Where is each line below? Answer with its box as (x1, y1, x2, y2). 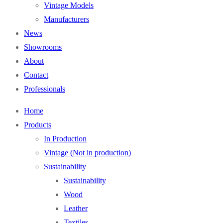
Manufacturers (44, 15, 89, 24)
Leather (64, 204, 88, 213)
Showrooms (24, 43, 62, 52)
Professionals (24, 85, 65, 94)
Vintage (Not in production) (44, 148, 131, 157)
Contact (24, 71, 48, 80)
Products (24, 120, 51, 129)
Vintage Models (44, 1, 94, 10)
